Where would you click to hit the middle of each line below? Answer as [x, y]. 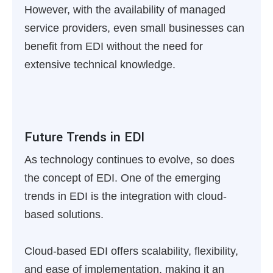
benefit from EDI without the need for [114, 46]
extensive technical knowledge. [100, 65]
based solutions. [64, 214]
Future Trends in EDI [84, 137]
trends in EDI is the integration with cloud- [126, 196]
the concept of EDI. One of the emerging [122, 178]
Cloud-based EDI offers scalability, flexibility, [131, 251]
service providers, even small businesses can [134, 28]
